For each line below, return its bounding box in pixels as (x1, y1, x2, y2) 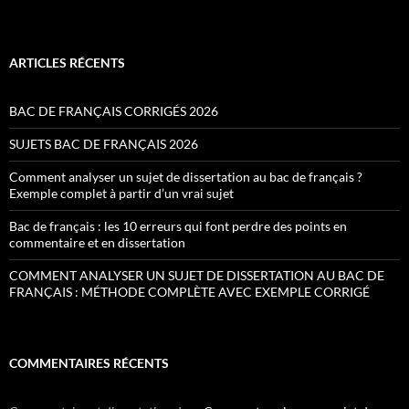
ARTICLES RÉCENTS (9, 55, 125, 70)
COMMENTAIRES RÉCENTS (9, 355, 169, 371)
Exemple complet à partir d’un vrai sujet (9, 185, 234, 201)
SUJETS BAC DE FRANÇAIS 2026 (9, 136, 198, 152)
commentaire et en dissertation (9, 235, 185, 250)
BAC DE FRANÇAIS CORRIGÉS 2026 (9, 103, 218, 119)
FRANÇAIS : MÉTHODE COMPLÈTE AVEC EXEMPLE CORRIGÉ (9, 284, 370, 299)
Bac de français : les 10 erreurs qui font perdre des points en (9, 218, 347, 234)
